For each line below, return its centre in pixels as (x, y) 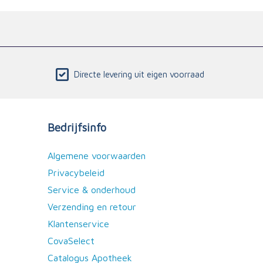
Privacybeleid (76, 173)
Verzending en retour (92, 207)
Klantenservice (78, 224)
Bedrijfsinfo (77, 127)
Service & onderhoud (92, 190)
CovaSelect (71, 241)
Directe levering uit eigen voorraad (139, 74)
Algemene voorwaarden (97, 156)
